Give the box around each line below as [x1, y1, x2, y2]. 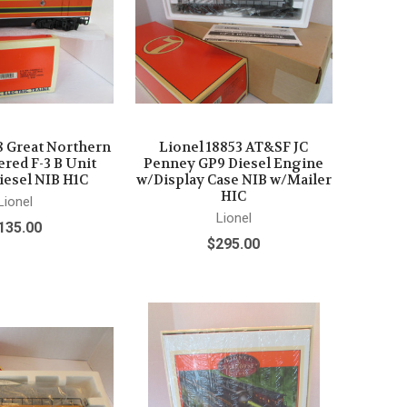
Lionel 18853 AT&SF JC [159, 137, 309, 156]
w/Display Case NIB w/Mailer [135, 170, 332, 189]
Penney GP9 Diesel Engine [144, 154, 324, 173]
